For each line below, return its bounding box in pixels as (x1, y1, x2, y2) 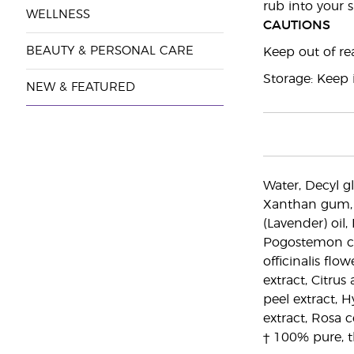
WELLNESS (25, 9, 90, 21)
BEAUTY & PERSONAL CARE (25, 45, 194, 57)
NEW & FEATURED (25, 81, 135, 93)
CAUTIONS (262, 19, 330, 32)
